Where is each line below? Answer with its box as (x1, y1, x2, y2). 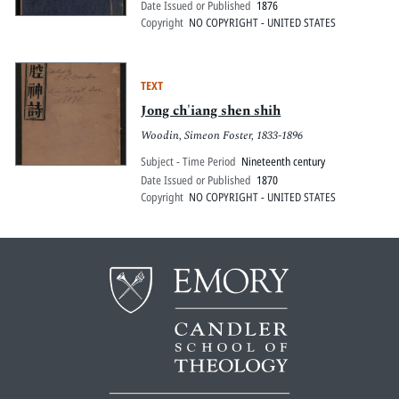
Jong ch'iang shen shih (141, 100, 281, 121)
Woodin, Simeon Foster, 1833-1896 (141, 126, 304, 145)
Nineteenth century (241, 153, 326, 170)
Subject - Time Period (141, 153, 237, 170)
